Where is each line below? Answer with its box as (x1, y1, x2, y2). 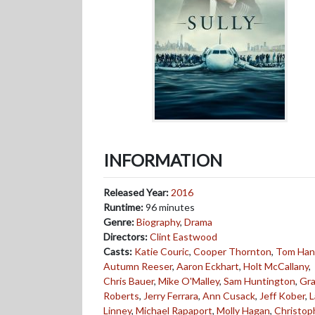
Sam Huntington (224, 275, 295, 287)
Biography (136, 216, 180, 228)
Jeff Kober (259, 290, 305, 302)
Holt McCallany (243, 260, 309, 272)
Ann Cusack (202, 290, 255, 302)
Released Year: (103, 186, 171, 198)
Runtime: (103, 201, 143, 213)
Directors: (103, 231, 148, 243)
